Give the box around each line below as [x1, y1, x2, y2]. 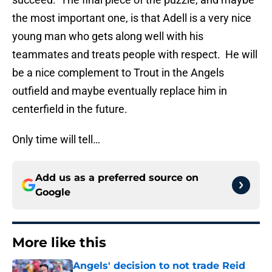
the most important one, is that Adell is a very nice [12, 12, 251, 25]
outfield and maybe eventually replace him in [12, 84, 227, 98]
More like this [12, 234, 106, 251]
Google [35, 186, 70, 199]
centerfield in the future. [12, 103, 127, 116]
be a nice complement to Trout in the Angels [12, 66, 224, 80]
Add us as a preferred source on [35, 172, 199, 184]
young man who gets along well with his [12, 30, 203, 43]
